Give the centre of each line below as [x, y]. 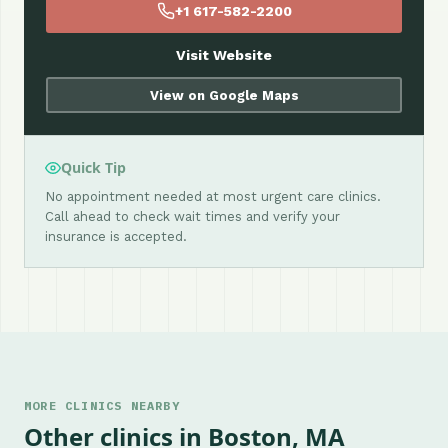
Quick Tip [93, 168]
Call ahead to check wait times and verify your [192, 217]
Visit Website [224, 55]
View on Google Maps [224, 95]
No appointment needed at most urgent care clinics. [213, 197]
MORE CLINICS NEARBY [102, 406]
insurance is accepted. [116, 237]
